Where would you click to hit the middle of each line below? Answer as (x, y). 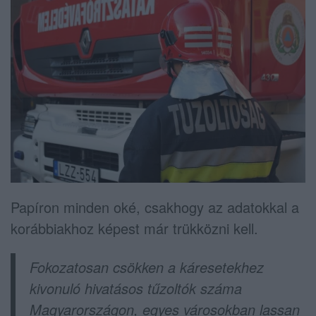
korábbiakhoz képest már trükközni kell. (134, 229)
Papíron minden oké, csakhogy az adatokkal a (155, 207)
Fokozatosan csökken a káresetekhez (147, 267)
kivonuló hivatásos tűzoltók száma (136, 288)
